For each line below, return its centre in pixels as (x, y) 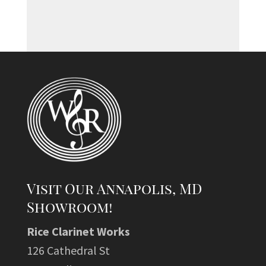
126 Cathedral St (68, 250)
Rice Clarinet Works (78, 231)
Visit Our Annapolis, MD (114, 188)
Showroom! (69, 206)
